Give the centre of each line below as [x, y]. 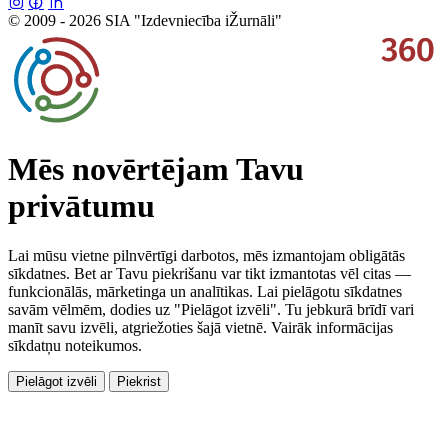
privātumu [81, 206]
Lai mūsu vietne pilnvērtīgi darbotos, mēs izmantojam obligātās [206, 255]
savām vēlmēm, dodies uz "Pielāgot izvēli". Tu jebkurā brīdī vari [211, 309]
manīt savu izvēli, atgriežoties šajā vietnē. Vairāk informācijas [200, 327]
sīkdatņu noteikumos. [75, 345]
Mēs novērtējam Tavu [156, 169]
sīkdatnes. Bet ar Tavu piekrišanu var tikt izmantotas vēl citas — [209, 273]
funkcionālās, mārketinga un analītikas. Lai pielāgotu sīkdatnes [205, 291]
